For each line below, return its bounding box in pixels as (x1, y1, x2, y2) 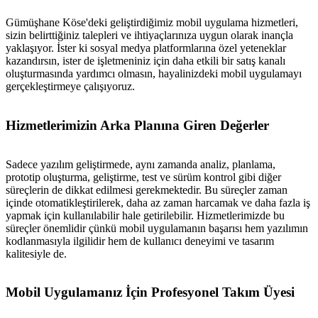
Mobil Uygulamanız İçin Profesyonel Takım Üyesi (6, 285, 295, 300)
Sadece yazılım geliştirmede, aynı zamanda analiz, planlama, (6, 158, 275, 170)
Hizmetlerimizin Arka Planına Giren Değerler (6, 117, 269, 133)
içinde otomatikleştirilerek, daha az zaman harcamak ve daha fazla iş (6, 196, 310, 209)
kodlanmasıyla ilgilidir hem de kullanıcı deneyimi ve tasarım (6, 234, 274, 247)
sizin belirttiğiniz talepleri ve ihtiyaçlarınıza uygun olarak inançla (6, 29, 293, 42)
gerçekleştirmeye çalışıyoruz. (6, 80, 135, 93)
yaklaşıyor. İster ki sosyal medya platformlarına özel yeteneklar (6, 42, 286, 55)
